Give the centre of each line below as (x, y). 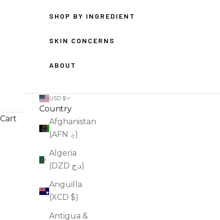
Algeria (63, 153)
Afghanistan (73, 122)
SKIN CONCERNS (82, 41)
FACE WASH (63, 150)
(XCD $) (64, 197)
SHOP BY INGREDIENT (92, 16)
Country (55, 109)
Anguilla (66, 185)
